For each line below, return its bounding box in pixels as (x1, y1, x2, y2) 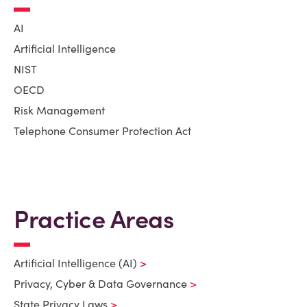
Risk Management (14, 103, 105, 117)
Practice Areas (14, 204, 173, 235)
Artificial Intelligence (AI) (14, 256, 137, 270)
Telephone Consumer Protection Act (14, 124, 191, 138)
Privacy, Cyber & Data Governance (14, 277, 187, 291)
